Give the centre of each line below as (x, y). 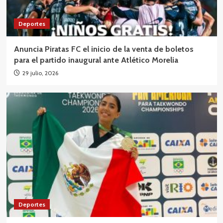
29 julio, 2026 (40, 73)
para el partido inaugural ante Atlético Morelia (96, 60)
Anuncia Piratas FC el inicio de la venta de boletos (104, 49)
